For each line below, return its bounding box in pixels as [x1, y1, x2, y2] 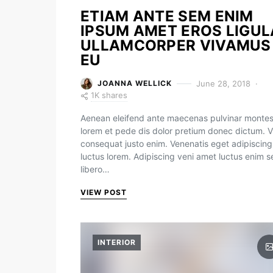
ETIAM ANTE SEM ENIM [80, 7, 253, 25]
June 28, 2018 [196, 78, 250, 88]
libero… [80, 164, 110, 174]
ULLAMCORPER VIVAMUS [80, 37, 271, 54]
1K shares [91, 90, 127, 100]
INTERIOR [97, 238, 136, 247]
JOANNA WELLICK [97, 79, 172, 88]
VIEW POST [80, 188, 127, 197]
